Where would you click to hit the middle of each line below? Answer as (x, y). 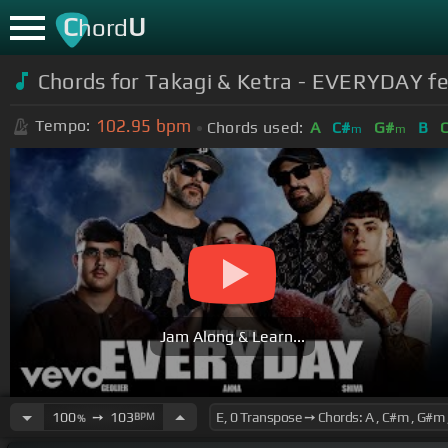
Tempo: (62, 126)
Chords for (91, 81)
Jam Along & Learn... (232, 337)
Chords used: (255, 127)
